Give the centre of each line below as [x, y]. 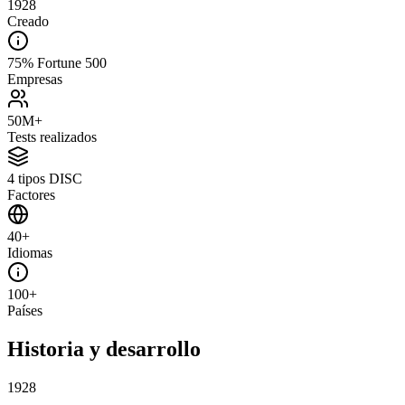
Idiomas [30, 253]
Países [25, 311]
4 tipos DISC [45, 179]
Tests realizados [52, 137]
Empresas [35, 80]
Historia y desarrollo [104, 349]
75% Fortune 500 [57, 63]
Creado [28, 22]
